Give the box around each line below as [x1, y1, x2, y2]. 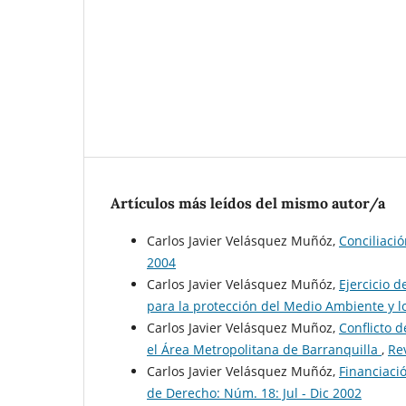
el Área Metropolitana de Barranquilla [147, 341, 382, 359]
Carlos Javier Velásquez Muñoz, [147, 319, 339, 337]
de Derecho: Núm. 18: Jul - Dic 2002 [147, 384, 362, 402]
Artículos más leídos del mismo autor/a [111, 194, 385, 212]
